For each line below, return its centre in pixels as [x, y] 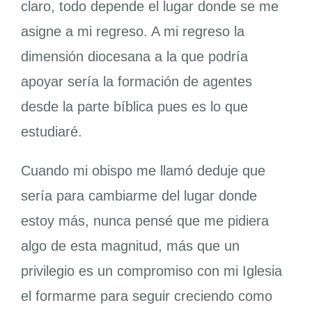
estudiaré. [51, 132]
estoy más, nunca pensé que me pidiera [145, 221]
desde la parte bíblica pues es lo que [134, 107]
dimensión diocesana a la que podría [134, 57]
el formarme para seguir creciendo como [146, 296]
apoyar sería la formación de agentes [136, 82]
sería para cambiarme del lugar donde [139, 196]
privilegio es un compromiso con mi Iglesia [151, 271]
